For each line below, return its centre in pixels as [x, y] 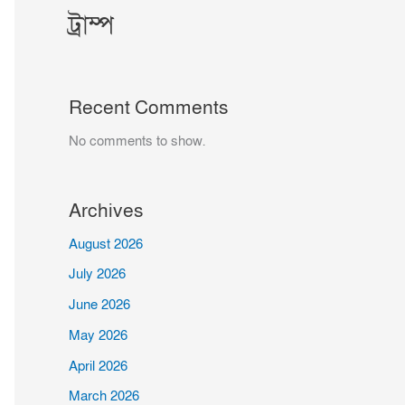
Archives [106, 211]
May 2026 [98, 335]
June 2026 [99, 305]
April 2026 [98, 366]
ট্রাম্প [91, 25]
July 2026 [97, 274]
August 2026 [106, 244]
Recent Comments [149, 108]
